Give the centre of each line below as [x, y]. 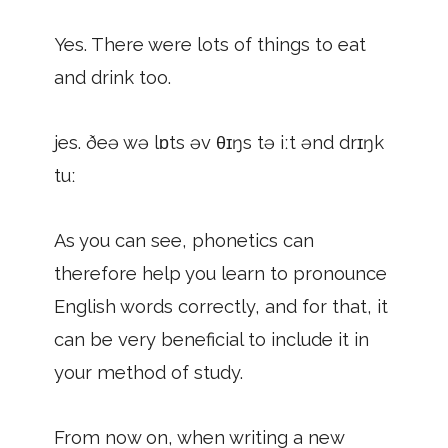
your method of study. [148, 372]
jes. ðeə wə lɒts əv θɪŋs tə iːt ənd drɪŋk [219, 142]
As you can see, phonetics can [184, 240]
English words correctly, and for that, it [221, 306]
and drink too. [112, 77]
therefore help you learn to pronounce [220, 273]
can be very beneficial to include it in [211, 339]
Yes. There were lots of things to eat [210, 44]
